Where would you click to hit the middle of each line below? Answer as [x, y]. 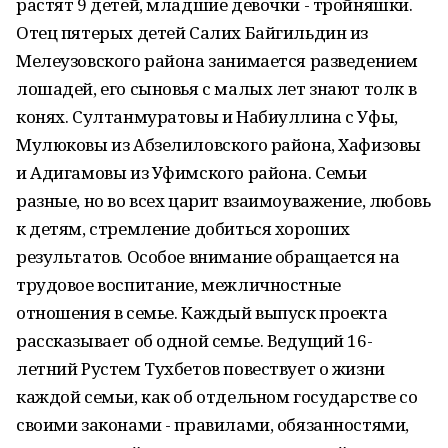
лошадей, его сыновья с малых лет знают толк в [216, 88]
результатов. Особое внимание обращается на [208, 256]
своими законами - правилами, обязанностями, [212, 424]
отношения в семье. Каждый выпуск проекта [202, 312]
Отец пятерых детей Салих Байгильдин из [192, 32]
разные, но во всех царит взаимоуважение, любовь [223, 200]
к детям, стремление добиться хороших [183, 228]
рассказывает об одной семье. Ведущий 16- [194, 340]
